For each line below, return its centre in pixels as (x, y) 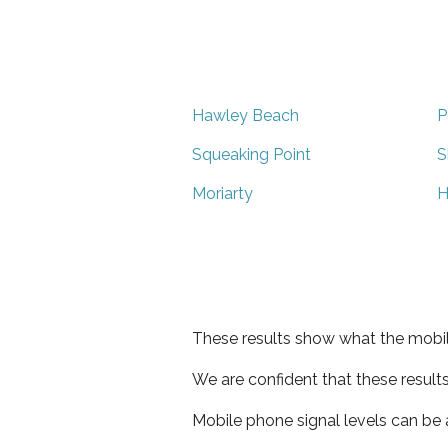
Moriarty (222, 193)
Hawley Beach (245, 115)
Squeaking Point (251, 154)
